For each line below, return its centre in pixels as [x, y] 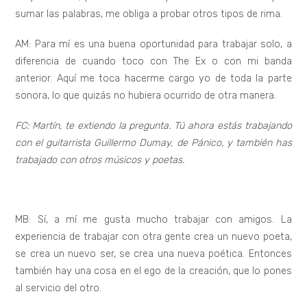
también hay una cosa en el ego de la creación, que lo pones [153, 271]
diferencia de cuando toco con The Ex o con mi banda [153, 61]
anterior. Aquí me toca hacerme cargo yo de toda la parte [153, 78]
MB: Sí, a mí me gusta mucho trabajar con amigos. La [153, 220]
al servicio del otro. [59, 288]
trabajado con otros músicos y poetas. [100, 160]
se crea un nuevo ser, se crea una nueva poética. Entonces [153, 254]
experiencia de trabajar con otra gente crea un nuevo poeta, [153, 237]
